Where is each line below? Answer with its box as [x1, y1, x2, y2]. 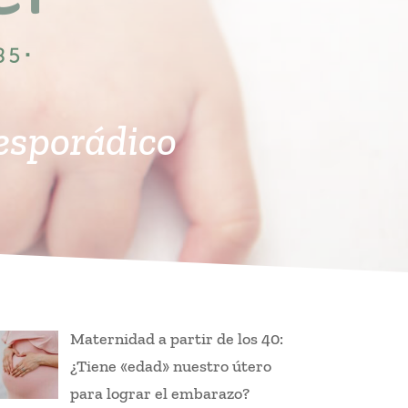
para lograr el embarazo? [70, 383, 250, 404]
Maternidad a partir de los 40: [70, 329, 284, 350]
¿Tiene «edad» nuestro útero [70, 356, 272, 377]
